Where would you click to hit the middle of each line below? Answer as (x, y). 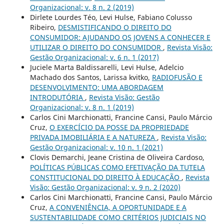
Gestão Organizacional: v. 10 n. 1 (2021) (96, 147)
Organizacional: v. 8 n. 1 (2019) (82, 107)
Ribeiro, (44, 27)
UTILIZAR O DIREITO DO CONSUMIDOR (96, 47)
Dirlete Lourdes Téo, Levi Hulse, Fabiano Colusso (111, 17)
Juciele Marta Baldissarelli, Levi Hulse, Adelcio (106, 67)
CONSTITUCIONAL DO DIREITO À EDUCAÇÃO (105, 177)
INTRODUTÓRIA (57, 97)
